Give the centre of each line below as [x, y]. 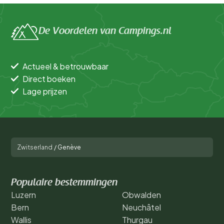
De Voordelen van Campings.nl [105, 32]
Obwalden [141, 194]
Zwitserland [35, 147]
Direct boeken [49, 78]
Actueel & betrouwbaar [65, 66]
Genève [69, 147]
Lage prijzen [45, 91]
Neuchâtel [141, 207]
